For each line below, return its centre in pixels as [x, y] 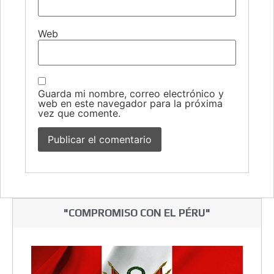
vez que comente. [79, 113]
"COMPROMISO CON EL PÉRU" [137, 213]
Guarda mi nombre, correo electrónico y [131, 94]
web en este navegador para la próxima [130, 104]
